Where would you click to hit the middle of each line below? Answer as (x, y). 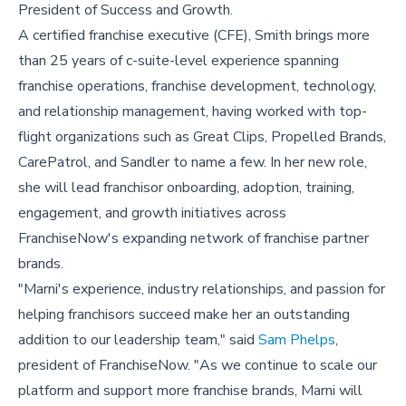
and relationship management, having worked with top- (193, 112)
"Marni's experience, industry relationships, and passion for (202, 290)
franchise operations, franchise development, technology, (197, 87)
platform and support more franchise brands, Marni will (190, 391)
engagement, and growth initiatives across (152, 213)
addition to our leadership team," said (138, 340)
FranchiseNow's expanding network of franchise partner (193, 239)
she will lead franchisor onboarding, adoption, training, (186, 188)
